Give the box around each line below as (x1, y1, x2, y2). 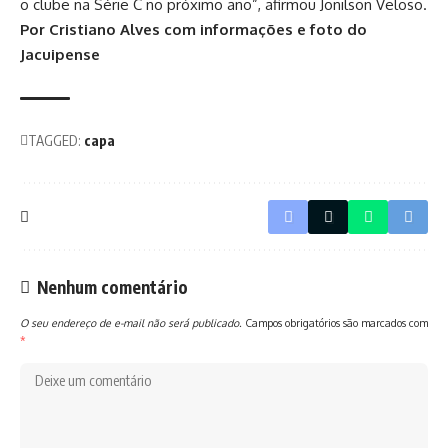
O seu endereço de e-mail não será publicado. (20, 316, 242, 329)
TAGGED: (28, 132, 81, 149)
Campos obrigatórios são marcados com (245, 316, 428, 329)
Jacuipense (20, 45, 100, 64)
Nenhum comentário (37, 276, 188, 298)
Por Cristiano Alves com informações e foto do (20, 20, 367, 39)
